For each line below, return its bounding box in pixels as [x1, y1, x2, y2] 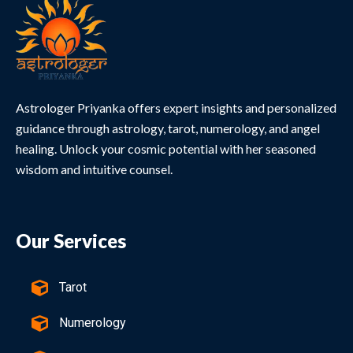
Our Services [16, 229, 126, 253]
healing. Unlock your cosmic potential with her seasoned [16, 141, 316, 157]
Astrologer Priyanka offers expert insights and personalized [16, 100, 336, 116]
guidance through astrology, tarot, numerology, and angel [16, 121, 320, 136]
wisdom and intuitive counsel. [16, 162, 173, 177]
